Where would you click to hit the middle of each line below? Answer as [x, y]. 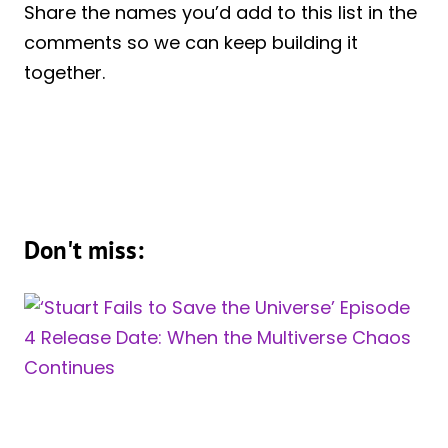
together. [64, 73]
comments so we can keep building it [191, 43]
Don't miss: [84, 250]
